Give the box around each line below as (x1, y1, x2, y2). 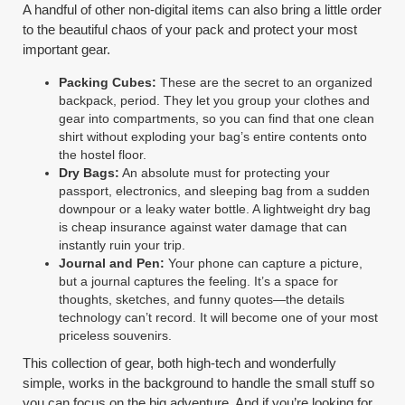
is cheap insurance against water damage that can (59, 219, 348, 234)
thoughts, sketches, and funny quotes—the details (59, 291, 345, 306)
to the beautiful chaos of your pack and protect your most (23, 21, 358, 37)
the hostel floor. (59, 146, 147, 162)
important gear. (23, 41, 111, 57)
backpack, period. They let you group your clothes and (59, 92, 371, 108)
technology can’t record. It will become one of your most (59, 309, 379, 325)
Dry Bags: (59, 165, 120, 180)
